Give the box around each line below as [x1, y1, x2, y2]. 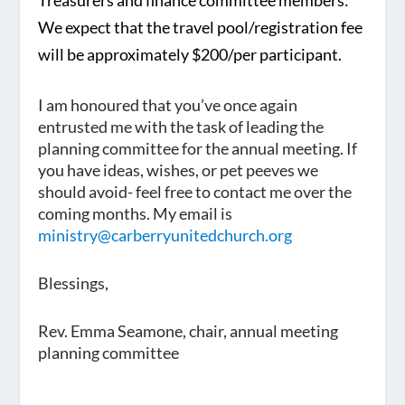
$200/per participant [192, 44, 339, 65]
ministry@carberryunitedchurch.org [38, 225, 293, 246]
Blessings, [38, 272, 109, 293]
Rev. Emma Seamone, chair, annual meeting [38, 320, 339, 341]
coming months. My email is [38, 203, 233, 224]
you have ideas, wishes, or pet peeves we [38, 160, 319, 181]
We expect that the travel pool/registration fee [38, 17, 363, 38]
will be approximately [38, 44, 193, 65]
